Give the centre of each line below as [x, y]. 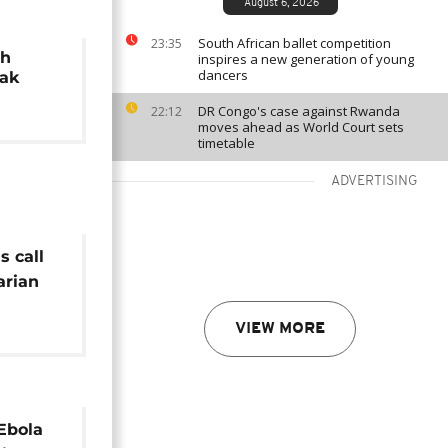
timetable [226, 143]
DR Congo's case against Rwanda [299, 111]
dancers [223, 75]
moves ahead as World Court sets [301, 127]
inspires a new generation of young [306, 59]
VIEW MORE [280, 329]
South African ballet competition [294, 43]
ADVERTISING [374, 181]
